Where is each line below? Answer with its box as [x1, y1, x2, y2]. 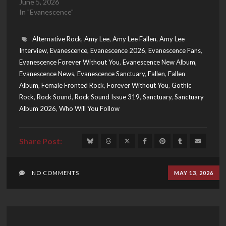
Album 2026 [19, 104, 56, 113]
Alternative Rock [32, 35, 81, 43]
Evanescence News [19, 70, 74, 78]
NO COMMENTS [32, 169, 79, 177]
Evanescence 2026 [90, 46, 145, 55]
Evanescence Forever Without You [19, 58, 120, 67]
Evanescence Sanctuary [77, 70, 145, 78]
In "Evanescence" [19, 8, 74, 17]
